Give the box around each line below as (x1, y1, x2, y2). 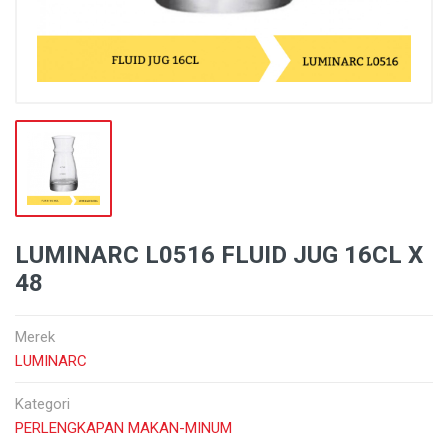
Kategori (15, 395, 70, 413)
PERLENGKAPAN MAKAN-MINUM (15, 419, 232, 437)
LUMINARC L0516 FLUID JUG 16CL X (15, 241, 423, 269)
